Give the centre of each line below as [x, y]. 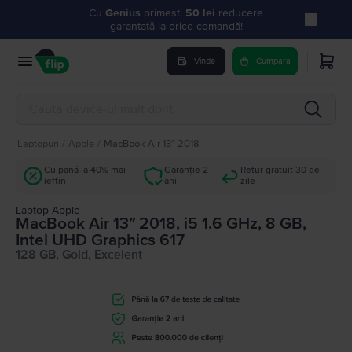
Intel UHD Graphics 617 [100, 240]
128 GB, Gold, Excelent [79, 255]
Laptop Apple [48, 210]
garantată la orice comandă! [176, 26]
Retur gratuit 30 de [280, 170]
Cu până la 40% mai [85, 170]
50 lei [202, 13]
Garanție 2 [187, 170]
